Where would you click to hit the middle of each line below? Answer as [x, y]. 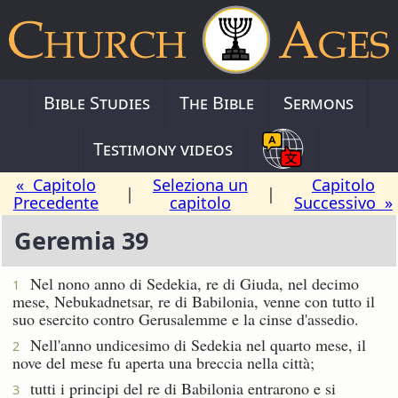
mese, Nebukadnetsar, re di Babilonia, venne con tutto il [194, 301]
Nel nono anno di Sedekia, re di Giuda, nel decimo [189, 283]
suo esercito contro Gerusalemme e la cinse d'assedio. [186, 318]
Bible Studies [97, 102]
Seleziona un [200, 184]
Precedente [56, 202]
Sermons [318, 102]
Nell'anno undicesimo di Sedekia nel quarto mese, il [193, 344]
